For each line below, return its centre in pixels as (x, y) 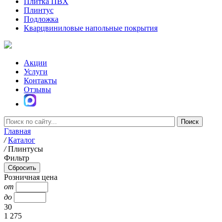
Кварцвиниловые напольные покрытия (91, 28)
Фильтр (17, 158)
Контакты (40, 81)
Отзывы (37, 89)
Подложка (41, 19)
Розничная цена (31, 177)
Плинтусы (26, 149)
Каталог (22, 140)
